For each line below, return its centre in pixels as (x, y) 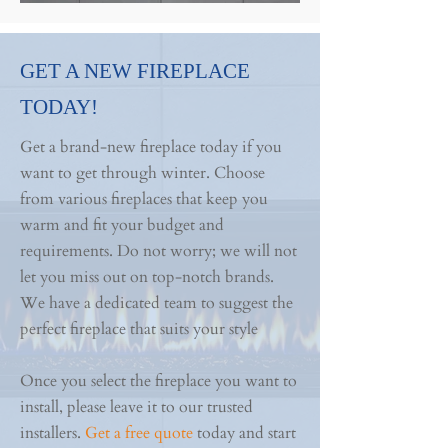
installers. (50, 433)
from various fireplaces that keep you (144, 199)
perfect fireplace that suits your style (139, 329)
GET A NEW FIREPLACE (135, 71)
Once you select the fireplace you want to (158, 381)
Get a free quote (141, 433)
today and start (246, 433)
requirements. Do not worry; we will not (158, 251)
